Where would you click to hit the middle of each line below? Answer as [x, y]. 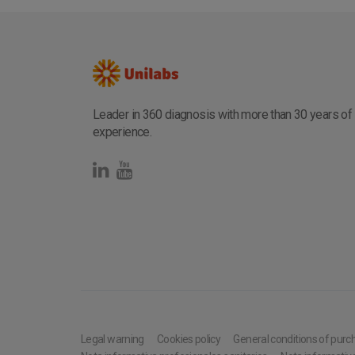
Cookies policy [189, 339]
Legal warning [113, 339]
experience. [122, 132]
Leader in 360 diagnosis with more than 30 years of [222, 114]
